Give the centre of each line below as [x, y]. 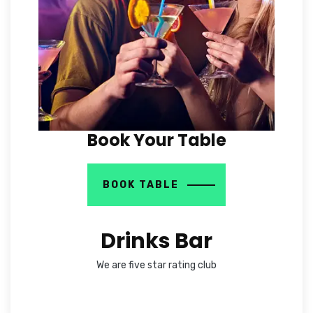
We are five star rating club [156, 265]
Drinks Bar [156, 241]
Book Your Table [156, 140]
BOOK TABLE [141, 185]
